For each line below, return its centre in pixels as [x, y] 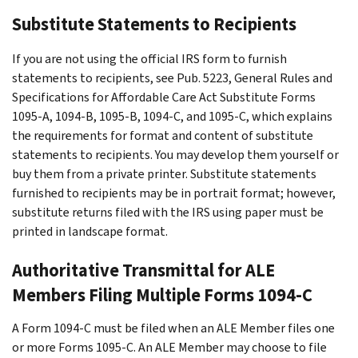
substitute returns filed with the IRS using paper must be [168, 212]
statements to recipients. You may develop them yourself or [175, 154]
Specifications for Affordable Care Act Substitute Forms [164, 97]
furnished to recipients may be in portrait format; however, [174, 193]
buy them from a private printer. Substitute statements [164, 173]
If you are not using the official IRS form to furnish [149, 58]
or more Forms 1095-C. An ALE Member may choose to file [169, 347]
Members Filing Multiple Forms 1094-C [162, 295]
